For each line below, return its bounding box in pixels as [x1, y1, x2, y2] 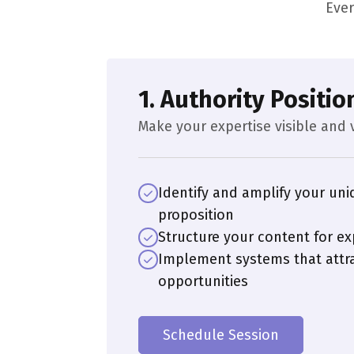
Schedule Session [162, 326, 279, 345]
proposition [157, 206, 234, 224]
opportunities [157, 273, 248, 291]
